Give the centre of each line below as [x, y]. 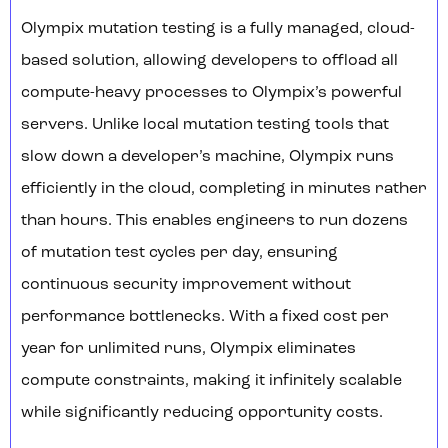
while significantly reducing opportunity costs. [202, 413]
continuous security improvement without [186, 285]
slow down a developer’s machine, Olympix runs [207, 157]
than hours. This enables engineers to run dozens [214, 221]
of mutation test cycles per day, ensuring [179, 253]
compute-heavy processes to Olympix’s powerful [211, 93]
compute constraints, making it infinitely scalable [211, 381]
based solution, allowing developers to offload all [209, 61]
